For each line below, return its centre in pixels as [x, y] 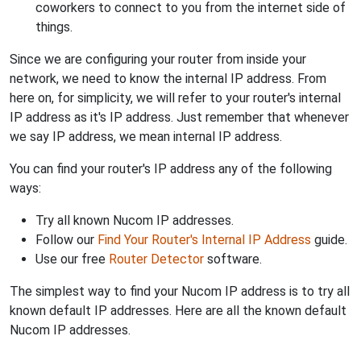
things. [54, 27]
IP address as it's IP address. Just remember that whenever [179, 117]
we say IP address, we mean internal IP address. [146, 136]
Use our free [72, 259]
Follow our [66, 239]
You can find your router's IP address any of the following [171, 168]
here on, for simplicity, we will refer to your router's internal [175, 98]
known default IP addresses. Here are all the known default [178, 310]
